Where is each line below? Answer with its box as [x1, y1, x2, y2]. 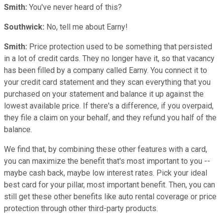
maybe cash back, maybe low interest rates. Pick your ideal [4, 168, 207, 178]
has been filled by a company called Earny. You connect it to [4, 65, 207, 75]
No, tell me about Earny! [44, 22, 128, 32]
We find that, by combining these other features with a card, [4, 144, 207, 154]
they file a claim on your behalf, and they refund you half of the [4, 112, 217, 122]
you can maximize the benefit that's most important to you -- [4, 156, 210, 166]
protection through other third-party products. [4, 203, 158, 213]
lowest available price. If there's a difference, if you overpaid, [4, 101, 214, 110]
